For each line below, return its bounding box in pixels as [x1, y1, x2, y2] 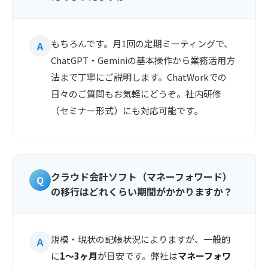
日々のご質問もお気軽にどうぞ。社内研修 [51, 87, 221, 100]
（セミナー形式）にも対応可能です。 [51, 104, 203, 117]
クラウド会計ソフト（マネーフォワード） [51, 169, 232, 184]
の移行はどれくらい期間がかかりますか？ [51, 184, 233, 199]
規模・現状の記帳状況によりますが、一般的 [51, 233, 230, 245]
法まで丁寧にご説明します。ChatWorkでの [51, 71, 227, 83]
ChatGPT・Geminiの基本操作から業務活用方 [51, 54, 235, 66]
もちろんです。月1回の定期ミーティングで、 [51, 37, 233, 50]
